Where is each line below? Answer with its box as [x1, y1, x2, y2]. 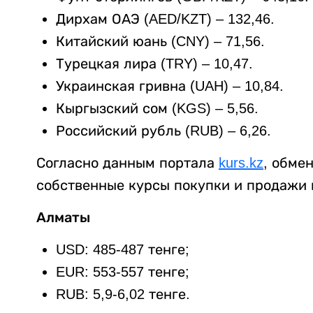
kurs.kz [219, 155, 263, 171]
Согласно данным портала [36, 155, 219, 171]
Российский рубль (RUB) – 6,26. [56, 123, 271, 139]
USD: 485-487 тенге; [56, 242, 189, 258]
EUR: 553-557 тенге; [56, 264, 189, 280]
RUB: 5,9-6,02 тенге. [56, 286, 190, 303]
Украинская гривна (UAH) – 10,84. [56, 78, 284, 94]
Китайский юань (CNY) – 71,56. [56, 34, 265, 50]
